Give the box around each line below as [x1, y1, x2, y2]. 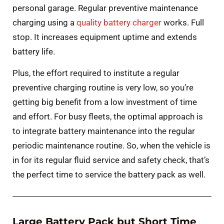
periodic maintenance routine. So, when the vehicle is [12, 140, 210, 151]
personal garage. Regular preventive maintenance [12, 2, 198, 13]
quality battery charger [76, 17, 161, 27]
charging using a [12, 17, 76, 27]
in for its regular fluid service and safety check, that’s [12, 155, 209, 165]
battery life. [12, 46, 55, 56]
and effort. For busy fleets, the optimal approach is [12, 111, 203, 122]
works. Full [161, 17, 204, 27]
